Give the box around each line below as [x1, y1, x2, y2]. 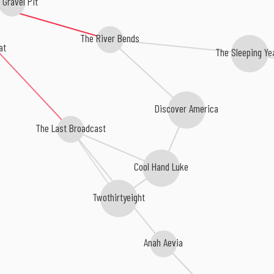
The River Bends [80, 31, 139, 45]
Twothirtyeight [92, 189, 146, 203]
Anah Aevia [144, 235, 183, 249]
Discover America [154, 101, 218, 115]
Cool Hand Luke [135, 159, 190, 173]
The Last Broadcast [35, 120, 106, 134]
